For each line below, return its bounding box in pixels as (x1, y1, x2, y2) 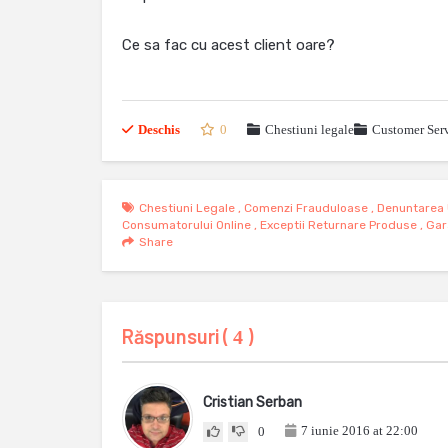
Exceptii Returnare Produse (260, 218, 417, 232)
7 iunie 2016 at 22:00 (301, 423, 418, 438)
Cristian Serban (203, 394, 302, 411)
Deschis (138, 122, 180, 137)
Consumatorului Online (122, 218, 251, 232)
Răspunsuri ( (122, 324, 233, 348)
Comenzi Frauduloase (244, 201, 368, 215)
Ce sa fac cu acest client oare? (122, 36, 335, 54)
